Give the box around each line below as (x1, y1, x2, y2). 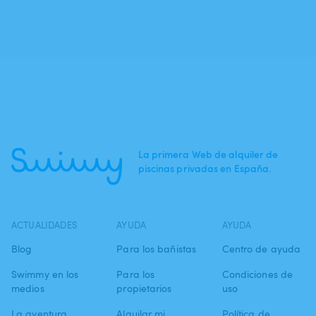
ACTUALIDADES (11, 219, 77, 231)
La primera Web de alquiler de (138, 147, 279, 161)
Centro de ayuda (221, 242, 301, 255)
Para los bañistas (116, 242, 197, 255)
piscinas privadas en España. (138, 162, 272, 175)
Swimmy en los (11, 267, 79, 281)
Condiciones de (221, 267, 293, 281)
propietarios (116, 281, 172, 295)
